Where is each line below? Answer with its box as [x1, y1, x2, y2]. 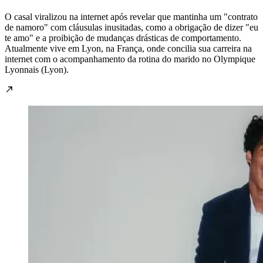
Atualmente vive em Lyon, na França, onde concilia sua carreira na [5, 43, 252, 54]
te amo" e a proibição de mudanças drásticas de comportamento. [5, 33, 241, 43]
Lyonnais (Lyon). [5, 65, 69, 75]
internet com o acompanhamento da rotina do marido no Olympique [5, 54, 255, 65]
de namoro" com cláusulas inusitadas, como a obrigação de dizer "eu [5, 22, 258, 33]
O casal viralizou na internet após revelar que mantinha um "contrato [5, 12, 258, 22]
